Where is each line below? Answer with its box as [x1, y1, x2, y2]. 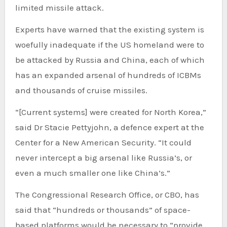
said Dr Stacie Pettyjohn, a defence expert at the [15, 122, 204, 132]
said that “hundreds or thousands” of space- [15, 204, 191, 215]
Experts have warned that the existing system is [15, 24, 204, 34]
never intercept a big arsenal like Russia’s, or [15, 152, 192, 163]
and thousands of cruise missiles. [15, 85, 147, 95]
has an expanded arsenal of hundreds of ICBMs [15, 69, 201, 80]
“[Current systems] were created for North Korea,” [15, 106, 206, 117]
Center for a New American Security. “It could [15, 137, 192, 147]
